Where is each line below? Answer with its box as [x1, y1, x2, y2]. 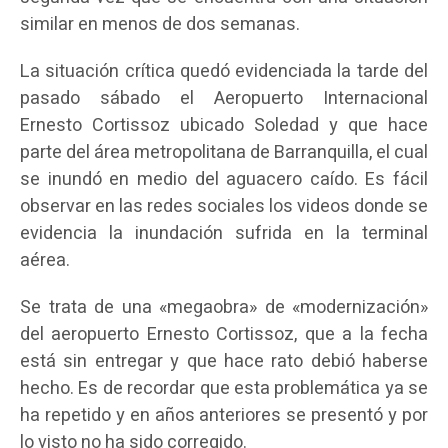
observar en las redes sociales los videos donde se [20, 193, 428, 221]
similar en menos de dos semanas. [20, 11, 300, 39]
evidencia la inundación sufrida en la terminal [20, 220, 428, 248]
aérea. [20, 247, 70, 275]
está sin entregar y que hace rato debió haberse [20, 348, 428, 376]
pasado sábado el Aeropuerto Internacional [20, 85, 428, 113]
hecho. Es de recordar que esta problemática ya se [20, 375, 428, 403]
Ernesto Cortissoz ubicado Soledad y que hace [20, 112, 428, 140]
